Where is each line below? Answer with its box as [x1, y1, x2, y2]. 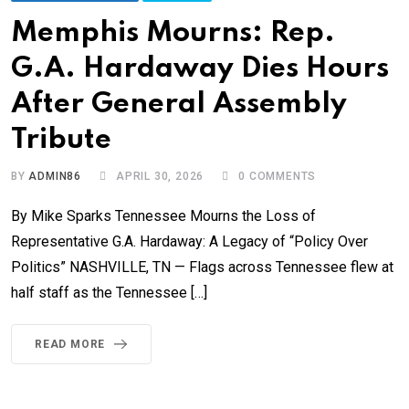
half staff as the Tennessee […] [11, 284, 207, 302]
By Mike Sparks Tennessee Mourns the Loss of [11, 207, 316, 225]
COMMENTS [246, 170, 317, 184]
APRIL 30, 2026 [116, 170, 204, 184]
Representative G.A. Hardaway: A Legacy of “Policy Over [11, 233, 368, 251]
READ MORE [35, 338, 106, 351]
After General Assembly [11, 90, 347, 120]
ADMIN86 [28, 170, 82, 184]
